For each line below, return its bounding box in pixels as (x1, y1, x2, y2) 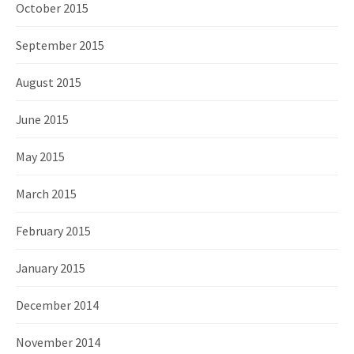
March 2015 (16, 186, 77, 201)
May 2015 (16, 149, 65, 164)
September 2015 (16, 37, 104, 53)
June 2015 (16, 111, 69, 127)
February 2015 (16, 223, 91, 239)
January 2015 (16, 260, 85, 276)
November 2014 (16, 334, 100, 350)
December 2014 (16, 297, 99, 313)
